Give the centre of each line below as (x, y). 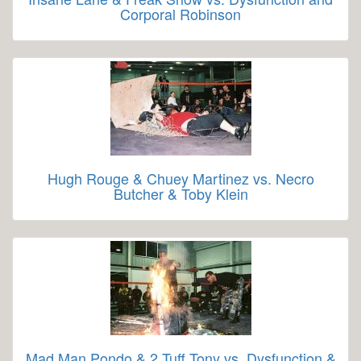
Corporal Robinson (180, 14)
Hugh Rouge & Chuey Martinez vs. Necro (180, 178)
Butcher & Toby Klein (180, 193)
